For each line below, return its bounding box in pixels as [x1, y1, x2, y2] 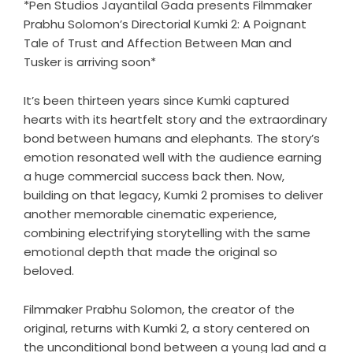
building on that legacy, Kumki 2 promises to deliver [24, 187, 323, 204]
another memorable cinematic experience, [24, 206, 277, 223]
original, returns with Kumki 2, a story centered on [24, 320, 310, 337]
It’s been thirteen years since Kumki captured [24, 92, 289, 110]
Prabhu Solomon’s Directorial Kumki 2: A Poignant [24, 16, 307, 33]
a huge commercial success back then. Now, [24, 168, 284, 185]
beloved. [24, 262, 74, 280]
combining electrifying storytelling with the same [24, 225, 310, 242]
